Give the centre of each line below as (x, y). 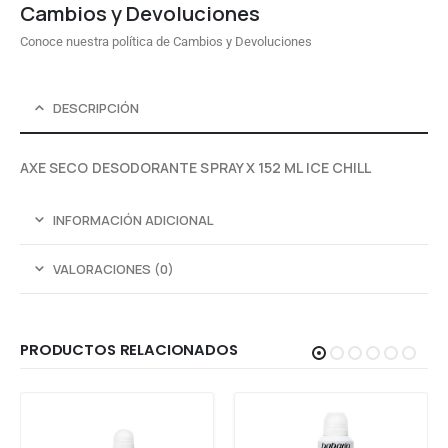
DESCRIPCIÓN (96, 107)
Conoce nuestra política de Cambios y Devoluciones (166, 42)
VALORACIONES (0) (113, 268)
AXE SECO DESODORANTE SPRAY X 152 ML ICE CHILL (196, 167)
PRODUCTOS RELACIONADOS (129, 350)
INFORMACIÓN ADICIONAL (133, 219)
